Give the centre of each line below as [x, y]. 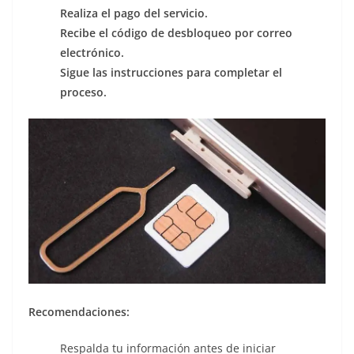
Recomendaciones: [79, 311]
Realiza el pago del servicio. [134, 13]
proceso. [83, 92]
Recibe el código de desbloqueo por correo [176, 33]
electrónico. [92, 53]
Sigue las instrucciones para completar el [171, 73]
